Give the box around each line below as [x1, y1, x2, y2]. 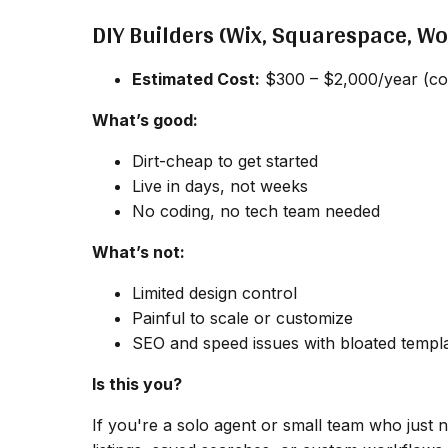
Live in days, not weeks [132, 176, 308, 197]
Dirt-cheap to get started [132, 151, 318, 172]
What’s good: [92, 110, 198, 131]
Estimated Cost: [132, 69, 260, 90]
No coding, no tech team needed [132, 201, 380, 222]
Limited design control [132, 283, 297, 304]
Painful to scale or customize [132, 308, 353, 329]
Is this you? [92, 374, 182, 395]
